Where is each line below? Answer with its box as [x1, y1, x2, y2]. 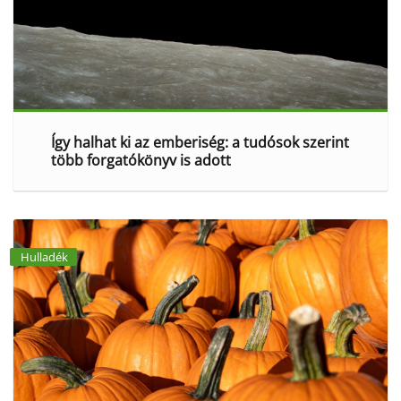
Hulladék [21, 248, 68, 265]
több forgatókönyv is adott [50, 149, 231, 170]
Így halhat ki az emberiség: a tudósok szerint [50, 132, 349, 152]
